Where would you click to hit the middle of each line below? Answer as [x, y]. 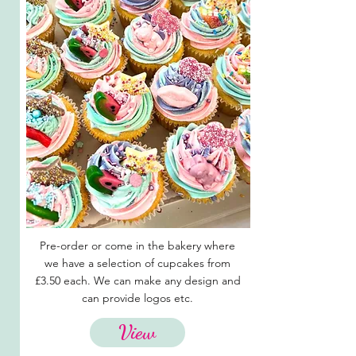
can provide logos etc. [137, 298]
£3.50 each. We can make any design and [137, 281]
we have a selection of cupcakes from [137, 263]
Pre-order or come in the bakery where [137, 246]
